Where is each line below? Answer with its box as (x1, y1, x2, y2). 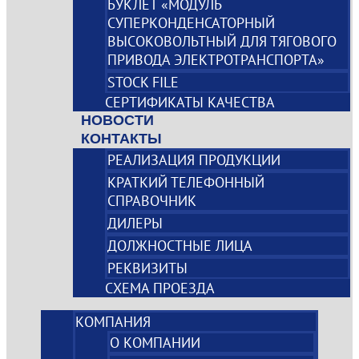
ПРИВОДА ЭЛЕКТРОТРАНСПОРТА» (107, 50, 325, 70)
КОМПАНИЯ (75, 313, 151, 332)
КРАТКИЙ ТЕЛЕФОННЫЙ (107, 173, 265, 192)
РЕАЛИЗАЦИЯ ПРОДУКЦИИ (107, 151, 281, 170)
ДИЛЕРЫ (107, 214, 163, 233)
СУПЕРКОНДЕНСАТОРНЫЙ (107, 14, 276, 33)
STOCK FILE (107, 73, 179, 92)
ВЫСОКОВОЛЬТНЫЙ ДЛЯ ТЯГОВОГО (107, 32, 337, 51)
